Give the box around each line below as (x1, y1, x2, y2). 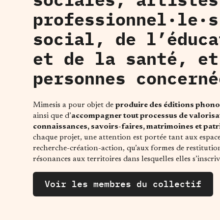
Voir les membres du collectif (45, 178, 202, 190)
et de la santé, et (33, 47, 219, 70)
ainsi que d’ (33, 112, 72, 120)
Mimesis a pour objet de (33, 101, 116, 110)
